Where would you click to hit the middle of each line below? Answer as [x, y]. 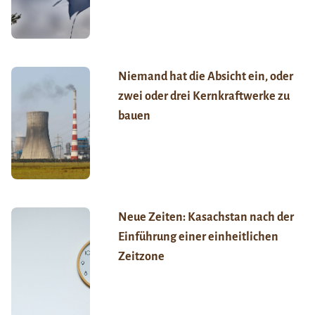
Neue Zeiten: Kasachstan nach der [206, 218]
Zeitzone [141, 257]
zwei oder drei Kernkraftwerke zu [204, 97]
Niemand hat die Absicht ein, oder [205, 77]
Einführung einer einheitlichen [198, 237]
